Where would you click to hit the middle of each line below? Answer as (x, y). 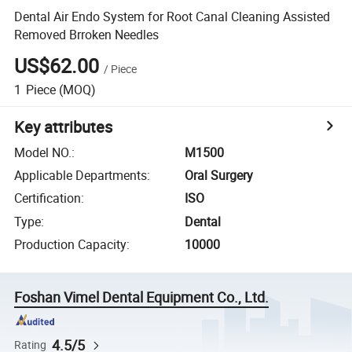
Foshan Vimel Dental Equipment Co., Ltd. (142, 297)
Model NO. (43, 152)
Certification (48, 198)
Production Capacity (71, 245)
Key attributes (64, 126)
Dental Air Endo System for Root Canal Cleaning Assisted (172, 16)
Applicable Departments (81, 176)
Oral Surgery (219, 176)
